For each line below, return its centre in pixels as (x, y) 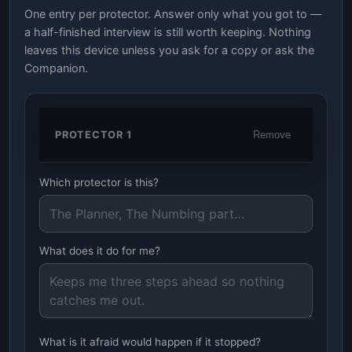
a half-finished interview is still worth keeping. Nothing (168, 31)
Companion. (56, 68)
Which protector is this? (99, 182)
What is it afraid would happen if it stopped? (150, 341)
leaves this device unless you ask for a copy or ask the (169, 49)
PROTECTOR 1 (93, 134)
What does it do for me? (100, 250)
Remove (272, 134)
